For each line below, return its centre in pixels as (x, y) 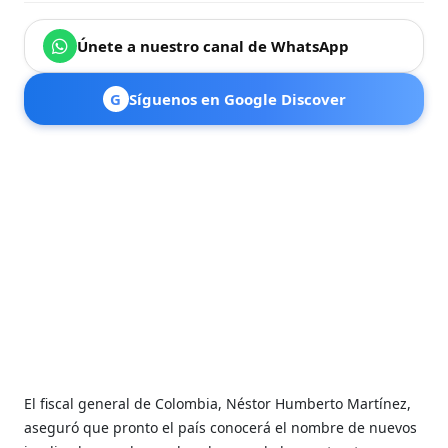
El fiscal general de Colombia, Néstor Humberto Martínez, (218, 403)
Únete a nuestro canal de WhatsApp (213, 45)
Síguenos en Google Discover (237, 98)
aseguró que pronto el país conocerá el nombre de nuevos (221, 427)
